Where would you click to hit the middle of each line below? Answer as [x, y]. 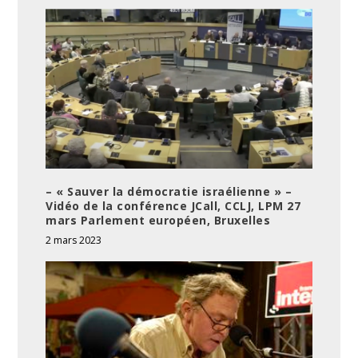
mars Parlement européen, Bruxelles [158, 220]
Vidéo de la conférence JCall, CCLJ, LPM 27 [173, 205]
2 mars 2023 [74, 240]
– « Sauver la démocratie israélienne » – [169, 191]
